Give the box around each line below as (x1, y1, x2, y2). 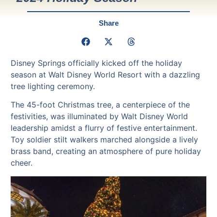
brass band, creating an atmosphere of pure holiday (11, 146, 201, 156)
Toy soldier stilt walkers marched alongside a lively (11, 135, 199, 145)
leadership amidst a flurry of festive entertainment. (11, 123, 198, 133)
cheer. (11, 158, 33, 168)
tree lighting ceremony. (11, 81, 95, 91)
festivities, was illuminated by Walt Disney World (11, 111, 188, 122)
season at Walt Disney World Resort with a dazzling (11, 69, 201, 79)
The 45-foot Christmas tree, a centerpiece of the (11, 100, 190, 110)
